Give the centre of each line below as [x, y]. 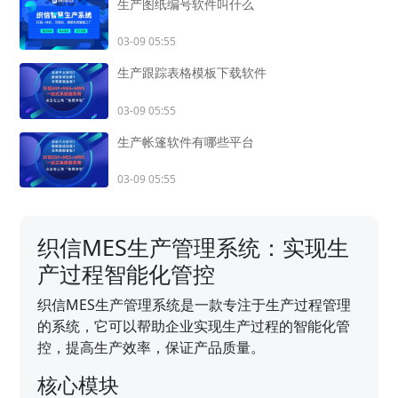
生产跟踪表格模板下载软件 [192, 73]
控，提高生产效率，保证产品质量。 [151, 348]
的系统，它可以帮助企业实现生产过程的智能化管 [194, 326]
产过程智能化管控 [127, 274]
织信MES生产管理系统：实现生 [194, 247]
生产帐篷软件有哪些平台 [186, 141]
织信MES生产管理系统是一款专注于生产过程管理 [195, 305]
